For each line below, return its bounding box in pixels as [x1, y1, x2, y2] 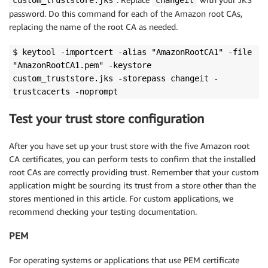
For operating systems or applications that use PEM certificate [9, 254, 239, 265]
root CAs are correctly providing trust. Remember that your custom [9, 166, 259, 177]
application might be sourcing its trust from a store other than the [9, 179, 256, 190]
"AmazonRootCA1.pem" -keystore [13, 60, 151, 71]
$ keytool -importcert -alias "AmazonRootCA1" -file [13, 47, 252, 57]
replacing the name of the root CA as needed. [9, 22, 178, 32]
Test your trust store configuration [9, 111, 204, 127]
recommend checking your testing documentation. [9, 206, 197, 217]
